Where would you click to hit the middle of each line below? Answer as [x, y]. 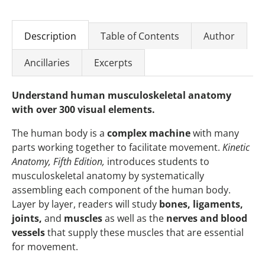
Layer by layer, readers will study [85, 204]
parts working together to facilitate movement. [117, 148]
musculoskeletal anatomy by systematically [108, 176]
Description [50, 36]
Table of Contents [140, 36]
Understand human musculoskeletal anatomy [122, 96]
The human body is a [59, 133]
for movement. [45, 247]
